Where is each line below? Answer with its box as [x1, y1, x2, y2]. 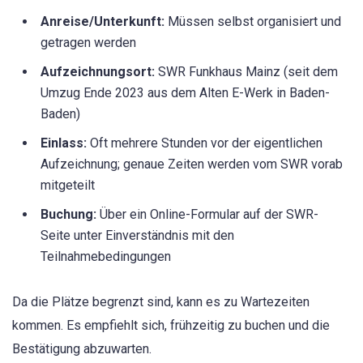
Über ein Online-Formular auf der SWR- [96, 206, 318, 222]
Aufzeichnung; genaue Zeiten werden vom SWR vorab [41, 156, 343, 172]
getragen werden [41, 34, 136, 50]
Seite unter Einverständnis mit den [41, 227, 234, 243]
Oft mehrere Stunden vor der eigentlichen [87, 135, 322, 151]
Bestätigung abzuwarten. [12, 340, 152, 357]
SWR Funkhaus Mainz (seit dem [155, 63, 338, 79]
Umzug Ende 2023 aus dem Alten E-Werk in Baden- [41, 84, 330, 100]
